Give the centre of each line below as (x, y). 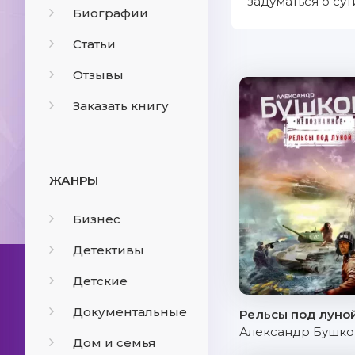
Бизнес (97, 219)
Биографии (111, 13)
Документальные (130, 312)
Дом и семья (115, 343)
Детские (100, 281)
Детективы (109, 250)
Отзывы (98, 75)
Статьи (94, 44)
